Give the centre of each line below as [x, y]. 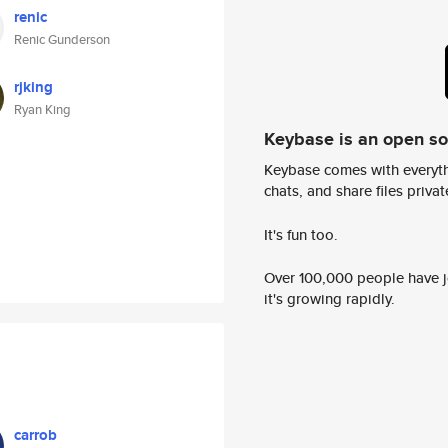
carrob [35, 435]
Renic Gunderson [62, 39]
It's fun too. [301, 234]
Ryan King [42, 109]
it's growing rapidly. [329, 299]
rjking [33, 87]
